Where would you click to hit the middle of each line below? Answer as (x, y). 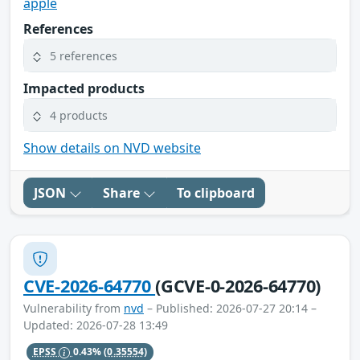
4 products (79, 115)
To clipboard (216, 193)
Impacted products (84, 89)
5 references (84, 55)
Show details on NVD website (112, 148)
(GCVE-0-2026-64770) (238, 286)
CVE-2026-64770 (90, 286)
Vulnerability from (74, 309)
